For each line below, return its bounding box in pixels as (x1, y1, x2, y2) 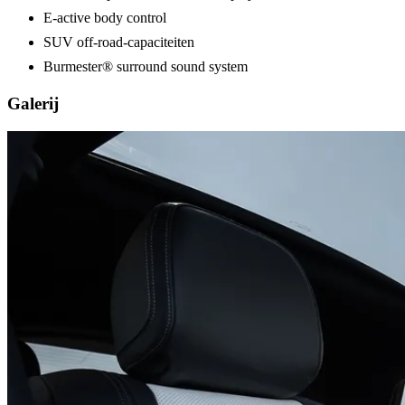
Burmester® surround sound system (43, 59, 248, 75)
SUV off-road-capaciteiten (43, 34, 194, 51)
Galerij (7, 93, 59, 113)
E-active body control (43, 10, 166, 26)
